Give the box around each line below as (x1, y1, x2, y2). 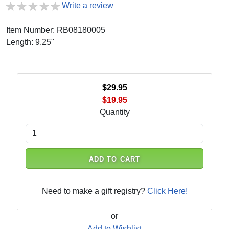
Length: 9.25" (6, 38, 54, 47)
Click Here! (147, 187, 188, 195)
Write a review (62, 1, 113, 10)
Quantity (99, 108, 130, 117)
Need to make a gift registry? (41, 187, 147, 195)
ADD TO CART (89, 155, 140, 163)
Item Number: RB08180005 (6, 26, 105, 34)
